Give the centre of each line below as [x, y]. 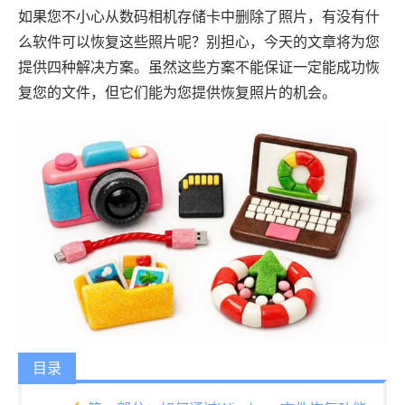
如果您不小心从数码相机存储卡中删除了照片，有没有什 [199, 16]
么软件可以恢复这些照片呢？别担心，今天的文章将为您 [199, 42]
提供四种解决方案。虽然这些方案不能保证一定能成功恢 [199, 67]
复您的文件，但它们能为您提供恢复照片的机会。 [177, 92]
